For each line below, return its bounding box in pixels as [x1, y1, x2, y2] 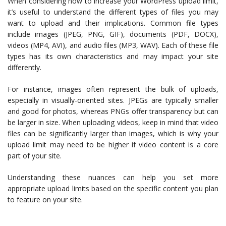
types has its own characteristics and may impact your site [8, 51, 218, 62]
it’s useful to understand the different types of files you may [8, 7, 218, 17]
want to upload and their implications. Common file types [8, 18, 218, 28]
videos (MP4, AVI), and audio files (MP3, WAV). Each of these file [8, 40, 218, 50]
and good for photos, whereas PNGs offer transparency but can [8, 106, 218, 117]
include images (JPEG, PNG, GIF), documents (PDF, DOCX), [8, 29, 218, 39]
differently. [8, 63, 41, 73]
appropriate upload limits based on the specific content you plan [8, 184, 218, 194]
